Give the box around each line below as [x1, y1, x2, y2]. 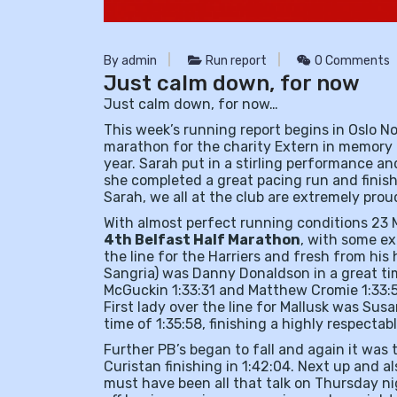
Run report [205, 53, 267, 69]
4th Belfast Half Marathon [104, 231, 300, 249]
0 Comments [312, 53, 390, 69]
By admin [104, 53, 157, 69]
